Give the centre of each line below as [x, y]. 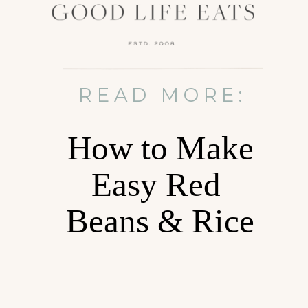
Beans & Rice [161, 221]
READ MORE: [163, 95]
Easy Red [161, 184]
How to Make [160, 148]
